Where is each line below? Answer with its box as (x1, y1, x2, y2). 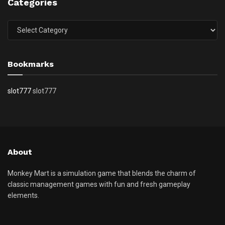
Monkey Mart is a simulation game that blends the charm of (8, 169, 196, 178)
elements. (8, 191, 39, 200)
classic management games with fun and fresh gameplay (8, 180, 190, 189)
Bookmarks (8, 59, 54, 69)
